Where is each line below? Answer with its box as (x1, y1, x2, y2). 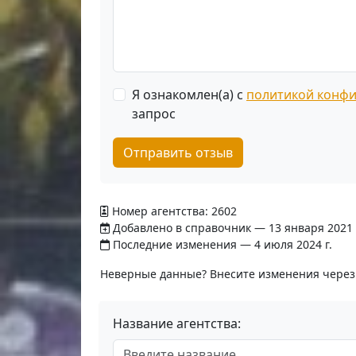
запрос (132, 105, 176, 122)
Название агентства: (113, 315, 241, 332)
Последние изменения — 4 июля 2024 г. (110, 237, 332, 252)
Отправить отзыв (123, 144, 233, 161)
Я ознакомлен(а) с (132, 86, 246, 103)
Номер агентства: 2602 (109, 203, 237, 219)
